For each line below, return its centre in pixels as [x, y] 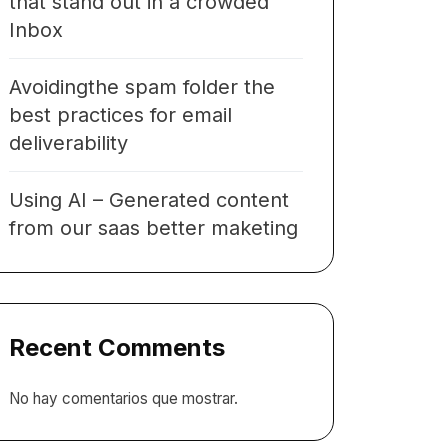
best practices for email [120, 115]
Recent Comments [117, 347]
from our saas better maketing [153, 228]
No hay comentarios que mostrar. [123, 398]
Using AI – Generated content [149, 200]
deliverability [68, 143]
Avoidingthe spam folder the [142, 87]
